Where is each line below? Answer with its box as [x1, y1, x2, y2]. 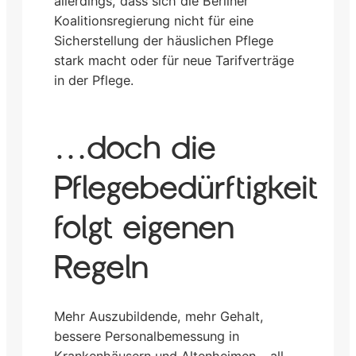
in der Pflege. [54, 72, 133, 88]
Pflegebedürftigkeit [54, 172, 318, 206]
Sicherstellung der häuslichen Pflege [54, 32, 273, 48]
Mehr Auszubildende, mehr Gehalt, [54, 308, 264, 325]
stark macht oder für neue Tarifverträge [54, 52, 294, 68]
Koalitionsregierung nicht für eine [54, 12, 253, 29]
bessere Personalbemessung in [54, 328, 239, 345]
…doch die [54, 132, 216, 166]
